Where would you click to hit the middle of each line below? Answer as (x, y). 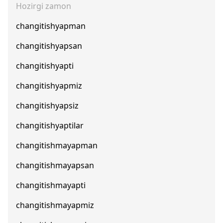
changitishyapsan (49, 46)
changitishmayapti (51, 185)
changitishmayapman (57, 145)
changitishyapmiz (49, 86)
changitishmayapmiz (55, 205)
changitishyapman (51, 26)
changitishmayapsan (55, 165)
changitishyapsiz (47, 106)
